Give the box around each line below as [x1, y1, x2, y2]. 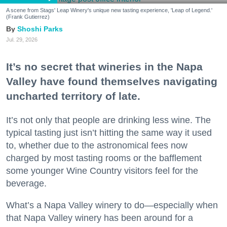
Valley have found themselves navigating [6, 75, 217, 87]
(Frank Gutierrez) [6, 14, 50, 20]
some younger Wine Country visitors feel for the [6, 165, 198, 176]
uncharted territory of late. [6, 90, 140, 102]
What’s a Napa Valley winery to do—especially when [6, 200, 218, 210]
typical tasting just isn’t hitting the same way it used [6, 127, 212, 138]
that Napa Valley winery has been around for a [6, 212, 193, 223]
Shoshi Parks [17, 25, 63, 33]
